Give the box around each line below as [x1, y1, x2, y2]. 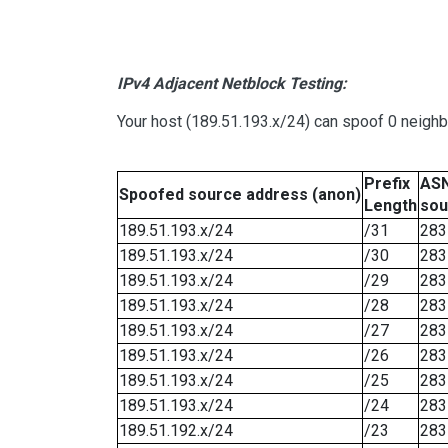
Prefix [364, 174, 410, 194]
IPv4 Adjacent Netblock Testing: [117, 74, 347, 94]
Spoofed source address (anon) [119, 185, 361, 205]
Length [364, 196, 417, 216]
